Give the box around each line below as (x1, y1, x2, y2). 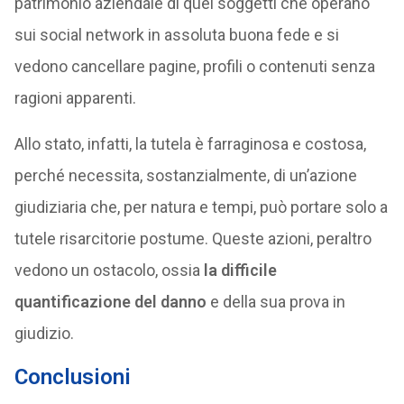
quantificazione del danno (14, 292, 207, 311)
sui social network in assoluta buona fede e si (14, 25, 339, 44)
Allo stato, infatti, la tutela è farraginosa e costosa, (14, 134, 366, 153)
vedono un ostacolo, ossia (14, 261, 204, 280)
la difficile (203, 261, 277, 280)
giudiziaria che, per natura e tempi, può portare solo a (14, 197, 388, 216)
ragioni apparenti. (14, 88, 136, 107)
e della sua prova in (206, 292, 345, 311)
